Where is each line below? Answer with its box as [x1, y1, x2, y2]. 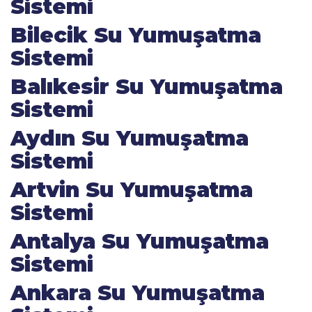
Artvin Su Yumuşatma [10, 177, 253, 203]
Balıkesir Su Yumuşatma [10, 74, 283, 100]
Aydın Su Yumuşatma [10, 125, 249, 151]
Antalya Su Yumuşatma [10, 228, 269, 254]
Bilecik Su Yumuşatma [10, 22, 261, 48]
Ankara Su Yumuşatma [10, 280, 265, 306]
